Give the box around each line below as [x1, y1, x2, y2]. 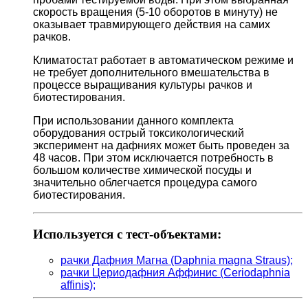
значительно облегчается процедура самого [33, 176, 257, 188]
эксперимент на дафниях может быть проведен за [33, 139, 289, 151]
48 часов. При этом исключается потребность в [33, 151, 274, 164]
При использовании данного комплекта [33, 114, 234, 126]
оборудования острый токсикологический [33, 126, 244, 139]
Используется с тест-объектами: [33, 226, 221, 241]
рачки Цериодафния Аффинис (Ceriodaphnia [60, 267, 290, 279]
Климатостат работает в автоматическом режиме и [33, 54, 294, 66]
